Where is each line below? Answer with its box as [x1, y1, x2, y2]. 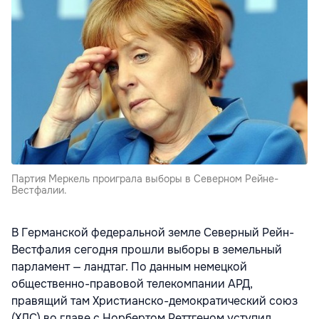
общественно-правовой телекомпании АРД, [11, 276, 253, 292]
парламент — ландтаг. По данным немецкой [11, 259, 247, 275]
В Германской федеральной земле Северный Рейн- [11, 225, 294, 241]
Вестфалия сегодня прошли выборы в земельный [11, 242, 282, 258]
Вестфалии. [11, 184, 67, 197]
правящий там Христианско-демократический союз [11, 293, 298, 309]
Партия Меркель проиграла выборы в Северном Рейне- [11, 172, 278, 186]
